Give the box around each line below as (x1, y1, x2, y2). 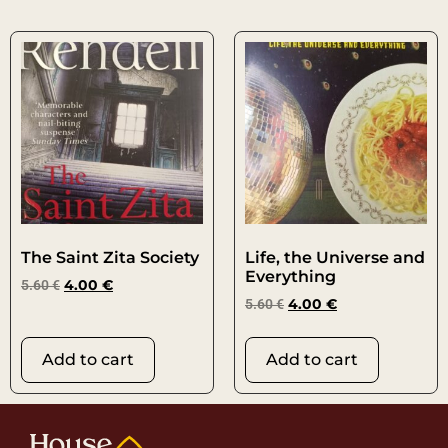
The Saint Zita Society (21, 248, 199, 268)
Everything (245, 267, 336, 287)
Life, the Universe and (245, 248, 425, 268)
